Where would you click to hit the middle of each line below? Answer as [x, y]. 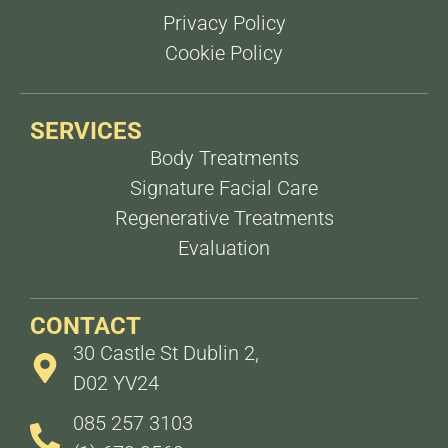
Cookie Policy [224, 53]
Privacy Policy [224, 23]
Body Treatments [224, 158]
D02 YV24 [115, 383]
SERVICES [86, 131]
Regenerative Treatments [224, 218]
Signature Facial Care [224, 188]
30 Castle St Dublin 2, [165, 353]
